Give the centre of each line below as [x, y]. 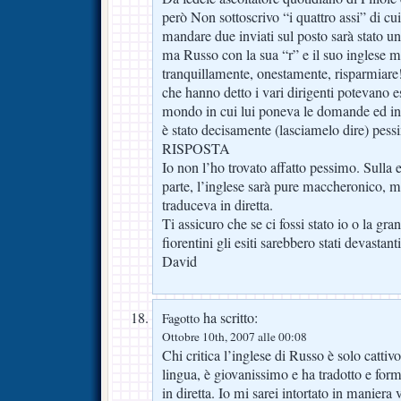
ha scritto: [229, 318]
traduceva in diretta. [218, 205]
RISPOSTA [196, 149]
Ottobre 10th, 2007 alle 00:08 [235, 337]
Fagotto [181, 319]
